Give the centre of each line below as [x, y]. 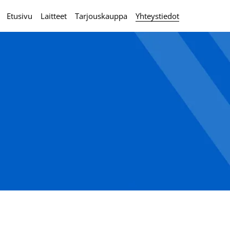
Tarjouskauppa [101, 16]
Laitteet [54, 16]
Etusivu [20, 16]
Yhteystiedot [158, 16]
